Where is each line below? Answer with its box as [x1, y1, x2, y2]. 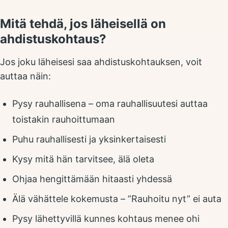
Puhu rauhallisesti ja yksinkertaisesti [12, 134, 166, 145]
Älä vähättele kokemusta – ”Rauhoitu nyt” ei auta [12, 193, 221, 204]
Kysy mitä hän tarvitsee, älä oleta [12, 154, 154, 164]
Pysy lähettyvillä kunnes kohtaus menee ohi [12, 213, 199, 224]
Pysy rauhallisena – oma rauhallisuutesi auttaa [12, 98, 208, 109]
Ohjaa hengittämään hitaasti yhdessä [12, 174, 172, 184]
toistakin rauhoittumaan [12, 114, 115, 125]
